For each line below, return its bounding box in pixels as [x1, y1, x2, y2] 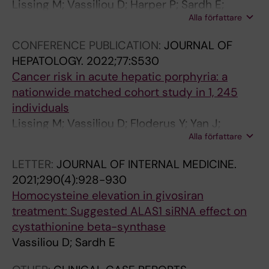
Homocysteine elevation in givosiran [12, 188, 204, 203]
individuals [12, 100, 69, 115]
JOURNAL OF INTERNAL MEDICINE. [56, 157, 237, 172]
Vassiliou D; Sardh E [12, 235, 115, 250]
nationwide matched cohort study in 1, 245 [12, 85, 238, 100]
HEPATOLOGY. [12, 53, 86, 68]
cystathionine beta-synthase [12, 219, 166, 234]
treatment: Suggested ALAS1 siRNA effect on [12, 204, 247, 219]
